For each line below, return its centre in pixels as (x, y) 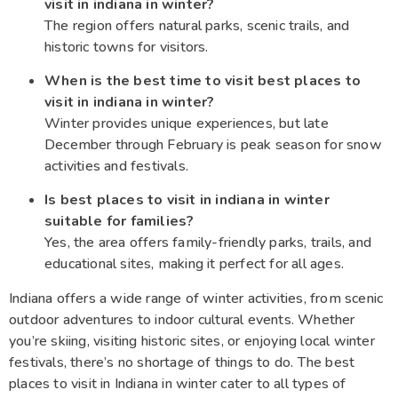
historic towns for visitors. (127, 47)
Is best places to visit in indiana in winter (187, 200)
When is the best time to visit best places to (203, 81)
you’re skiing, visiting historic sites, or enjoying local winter (192, 341)
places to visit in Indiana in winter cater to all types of (178, 383)
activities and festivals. (116, 167)
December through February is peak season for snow (213, 145)
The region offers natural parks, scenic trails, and (197, 25)
